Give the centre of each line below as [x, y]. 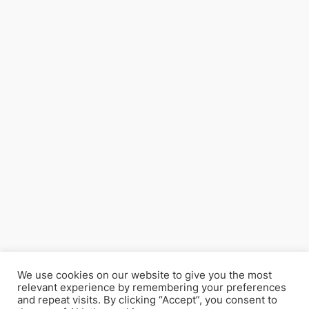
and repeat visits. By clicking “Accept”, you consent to [147, 300]
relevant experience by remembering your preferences [152, 288]
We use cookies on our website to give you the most [144, 275]
